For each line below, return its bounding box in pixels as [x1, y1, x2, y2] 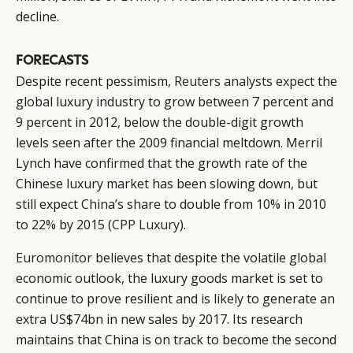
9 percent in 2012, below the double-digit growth [16, 113, 303, 131]
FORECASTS [16, 51, 88, 68]
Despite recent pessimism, [16, 72, 174, 90]
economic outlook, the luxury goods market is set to [16, 269, 323, 287]
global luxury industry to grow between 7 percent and [16, 92, 333, 110]
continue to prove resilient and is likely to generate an [16, 289, 335, 307]
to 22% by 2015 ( [16, 215, 112, 233]
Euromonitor [16, 248, 92, 266]
